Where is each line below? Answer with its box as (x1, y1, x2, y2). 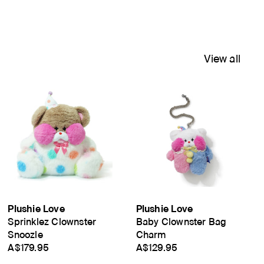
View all (204, 52, 240, 65)
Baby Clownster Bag (136, 216, 227, 227)
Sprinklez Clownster (8, 216, 97, 227)
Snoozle (8, 229, 43, 240)
